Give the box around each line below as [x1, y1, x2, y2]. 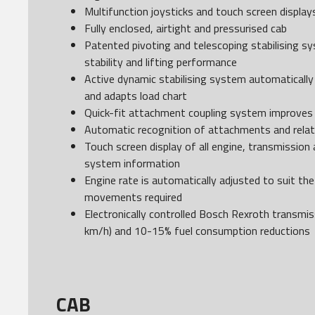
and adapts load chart [84, 87, 187, 104]
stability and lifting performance [84, 53, 237, 70]
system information [84, 155, 180, 172]
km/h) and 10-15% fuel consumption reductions [84, 222, 310, 239]
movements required [84, 188, 182, 205]
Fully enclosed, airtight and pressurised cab [84, 20, 287, 37]
